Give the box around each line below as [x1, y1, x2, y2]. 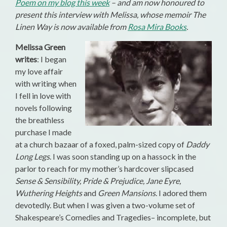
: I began [37, 54, 66, 64]
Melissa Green [15, 42, 65, 52]
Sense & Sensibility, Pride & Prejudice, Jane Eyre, [15, 176, 181, 186]
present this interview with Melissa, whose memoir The [15, 10, 206, 20]
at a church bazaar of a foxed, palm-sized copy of [15, 139, 186, 149]
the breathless [15, 115, 64, 125]
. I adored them [156, 188, 207, 198]
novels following [15, 103, 72, 113]
